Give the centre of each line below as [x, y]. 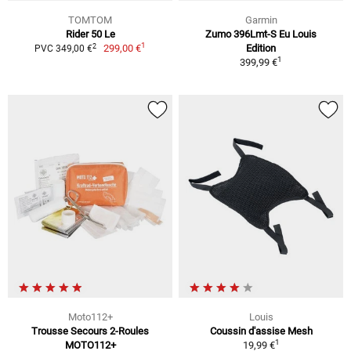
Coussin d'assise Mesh [261, 331]
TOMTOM [90, 20]
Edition [261, 49]
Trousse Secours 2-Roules [90, 331]
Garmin [261, 20]
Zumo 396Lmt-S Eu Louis [261, 34]
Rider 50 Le [90, 34]
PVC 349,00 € [63, 49]
